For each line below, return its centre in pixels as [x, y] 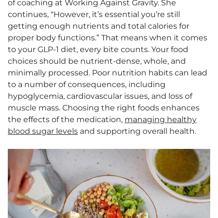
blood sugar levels [43, 131]
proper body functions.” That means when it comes [108, 38]
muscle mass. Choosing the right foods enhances [104, 108]
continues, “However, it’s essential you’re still [94, 14]
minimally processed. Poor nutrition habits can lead [108, 73]
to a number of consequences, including [87, 84]
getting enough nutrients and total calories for [99, 26]
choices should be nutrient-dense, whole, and [97, 61]
